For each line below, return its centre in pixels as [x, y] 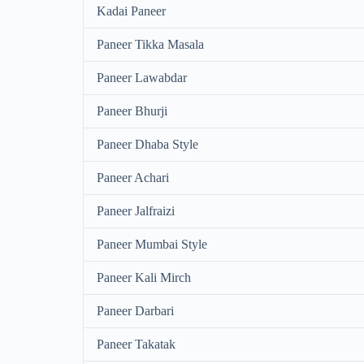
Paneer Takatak [136, 344]
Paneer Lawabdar [142, 77]
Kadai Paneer [131, 11]
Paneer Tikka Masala [150, 44]
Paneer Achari [133, 177]
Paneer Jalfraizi [136, 210]
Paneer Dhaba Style [147, 144]
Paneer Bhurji [132, 110]
